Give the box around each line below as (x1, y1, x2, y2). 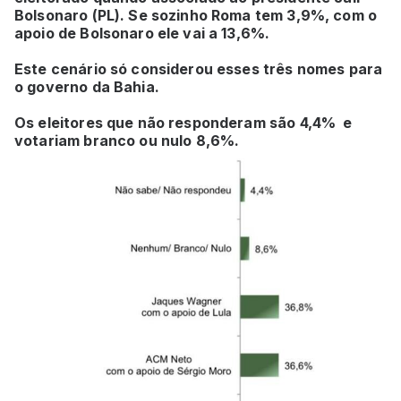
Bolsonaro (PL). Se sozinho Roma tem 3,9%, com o (14, 5, 378, 24)
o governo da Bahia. (14, 77, 163, 96)
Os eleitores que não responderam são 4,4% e (14, 113, 353, 132)
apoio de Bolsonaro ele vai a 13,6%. (14, 23, 274, 42)
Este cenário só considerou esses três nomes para (14, 59, 383, 78)
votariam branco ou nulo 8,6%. (14, 131, 243, 149)
